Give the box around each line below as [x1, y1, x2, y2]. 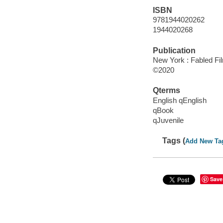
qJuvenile [152, 116, 184, 125]
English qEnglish [152, 96, 207, 105]
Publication [152, 46, 196, 55]
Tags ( [162, 136, 186, 145]
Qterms [152, 86, 180, 95]
